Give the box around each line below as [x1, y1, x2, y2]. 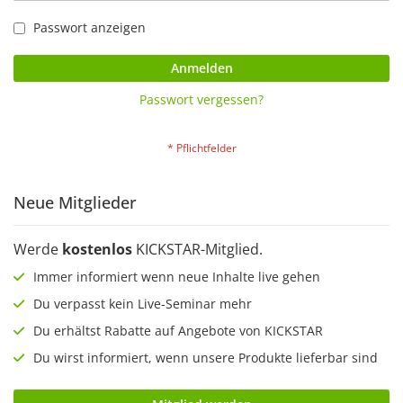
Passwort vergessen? [139, 90, 264, 108]
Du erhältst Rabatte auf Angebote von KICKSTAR [30, 321, 323, 339]
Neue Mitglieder [13, 191, 137, 213]
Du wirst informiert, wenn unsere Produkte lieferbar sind [30, 348, 378, 366]
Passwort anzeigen [33, 18, 146, 36]
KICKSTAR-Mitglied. [132, 238, 263, 259]
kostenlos [62, 238, 132, 259]
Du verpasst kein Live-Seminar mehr [30, 294, 252, 312]
